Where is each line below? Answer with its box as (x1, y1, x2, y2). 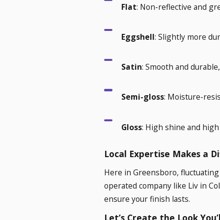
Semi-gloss (121, 91, 164, 103)
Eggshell (121, 31, 155, 42)
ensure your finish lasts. (104, 193, 190, 204)
